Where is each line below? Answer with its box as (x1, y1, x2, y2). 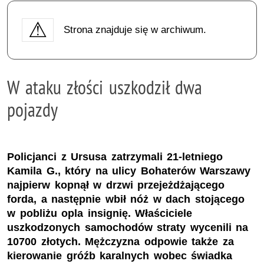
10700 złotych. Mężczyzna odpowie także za (7, 236, 234, 248)
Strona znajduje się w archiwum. (63, 24, 206, 35)
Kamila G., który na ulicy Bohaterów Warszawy (7, 165, 251, 177)
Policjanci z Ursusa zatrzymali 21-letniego (7, 151, 223, 163)
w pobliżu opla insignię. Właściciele (7, 207, 193, 220)
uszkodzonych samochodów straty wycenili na (7, 222, 249, 234)
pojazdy (7, 97, 58, 121)
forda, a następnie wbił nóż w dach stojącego (7, 193, 245, 206)
